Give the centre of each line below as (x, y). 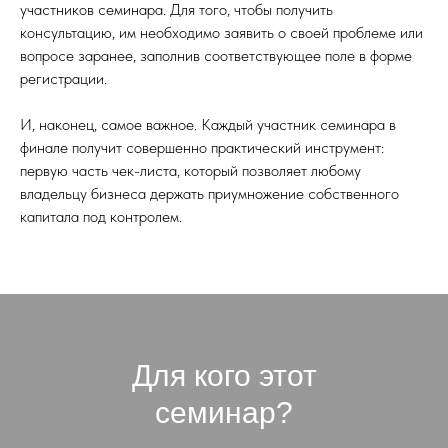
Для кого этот (224, 375)
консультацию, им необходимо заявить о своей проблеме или (221, 32)
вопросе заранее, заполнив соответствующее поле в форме (216, 55)
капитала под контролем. (101, 216)
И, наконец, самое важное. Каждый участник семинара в (208, 124)
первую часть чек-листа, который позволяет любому (190, 170)
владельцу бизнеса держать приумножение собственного (209, 193)
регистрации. (63, 78)
